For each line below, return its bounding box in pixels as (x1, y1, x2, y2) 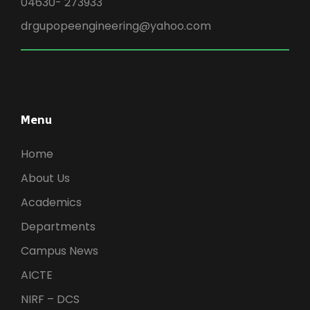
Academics (21, 194, 82, 210)
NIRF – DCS (21, 291, 80, 307)
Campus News (21, 242, 98, 259)
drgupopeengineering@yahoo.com (21, 17, 211, 34)
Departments (21, 218, 95, 235)
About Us (21, 170, 70, 186)
